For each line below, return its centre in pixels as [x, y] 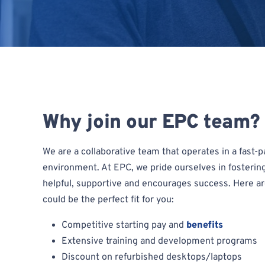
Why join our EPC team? [151, 123]
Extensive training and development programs [159, 241]
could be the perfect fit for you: [108, 200]
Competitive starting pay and [124, 225]
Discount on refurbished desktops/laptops [152, 257]
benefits [205, 225]
